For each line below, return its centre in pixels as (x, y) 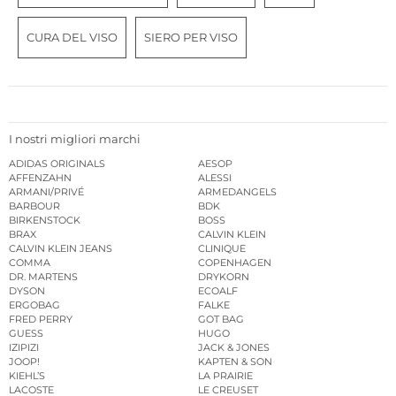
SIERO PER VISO (191, 37)
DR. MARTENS (43, 277)
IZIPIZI (24, 348)
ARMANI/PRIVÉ (46, 192)
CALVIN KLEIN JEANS (61, 249)
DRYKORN (224, 277)
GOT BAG (221, 320)
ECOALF (218, 291)
